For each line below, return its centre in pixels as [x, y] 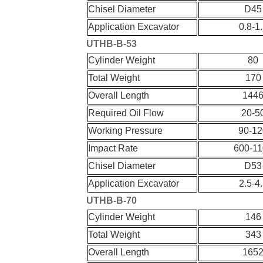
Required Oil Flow [126, 113]
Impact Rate [113, 149]
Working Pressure [126, 131]
